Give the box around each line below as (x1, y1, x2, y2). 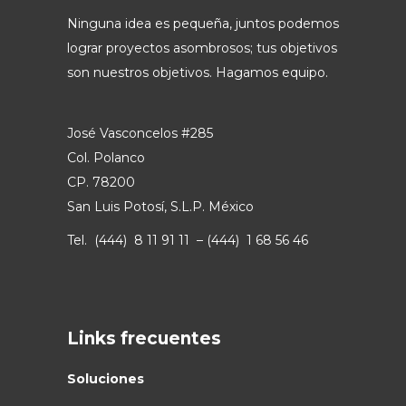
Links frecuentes (67, 327, 221, 349)
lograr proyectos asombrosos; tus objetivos (67, 39, 337, 56)
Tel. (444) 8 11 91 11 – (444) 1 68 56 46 (67, 231, 308, 248)
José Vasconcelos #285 (67, 124, 213, 141)
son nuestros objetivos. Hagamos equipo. (67, 63, 328, 81)
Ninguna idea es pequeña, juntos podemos (67, 14, 339, 32)
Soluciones (67, 370, 144, 387)
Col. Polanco (67, 149, 145, 166)
